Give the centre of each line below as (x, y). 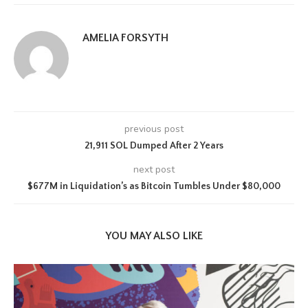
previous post (154, 129)
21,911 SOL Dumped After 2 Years (154, 146)
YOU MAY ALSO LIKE (154, 236)
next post (154, 169)
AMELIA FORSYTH (125, 38)
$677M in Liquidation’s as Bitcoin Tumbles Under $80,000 (154, 186)
